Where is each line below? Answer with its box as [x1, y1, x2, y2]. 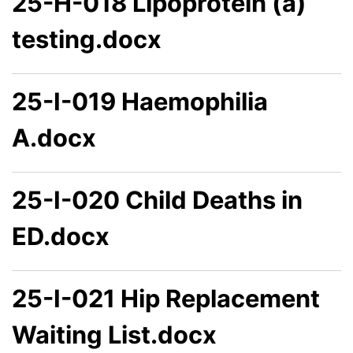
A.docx [12, 123, 96, 153]
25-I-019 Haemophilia [12, 87, 268, 117]
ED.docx [12, 221, 110, 251]
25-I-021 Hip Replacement [12, 284, 320, 314]
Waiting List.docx [12, 320, 217, 350]
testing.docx [12, 24, 162, 54]
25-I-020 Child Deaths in [12, 185, 303, 215]
